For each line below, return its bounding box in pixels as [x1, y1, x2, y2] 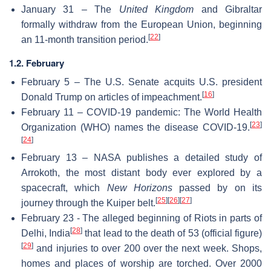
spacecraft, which [21, 182, 107, 193]
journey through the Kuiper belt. [21, 197, 155, 208]
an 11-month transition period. [21, 34, 148, 45]
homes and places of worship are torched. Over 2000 [21, 258, 262, 269]
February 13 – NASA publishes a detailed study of [21, 152, 262, 163]
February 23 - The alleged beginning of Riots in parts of [21, 212, 262, 223]
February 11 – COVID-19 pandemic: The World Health [21, 106, 262, 117]
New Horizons [106, 182, 172, 193]
